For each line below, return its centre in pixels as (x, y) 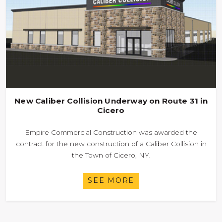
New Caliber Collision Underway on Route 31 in (111, 101)
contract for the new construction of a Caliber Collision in (111, 143)
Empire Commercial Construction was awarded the (111, 132)
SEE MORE (111, 181)
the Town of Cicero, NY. (111, 155)
